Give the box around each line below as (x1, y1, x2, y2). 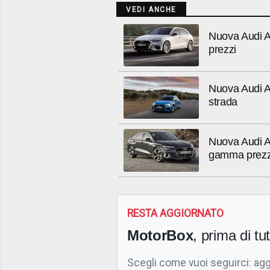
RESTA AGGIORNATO (127, 207, 224, 219)
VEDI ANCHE (126, 5, 177, 14)
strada (209, 96, 238, 108)
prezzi (209, 43, 237, 55)
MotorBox (127, 227, 193, 243)
